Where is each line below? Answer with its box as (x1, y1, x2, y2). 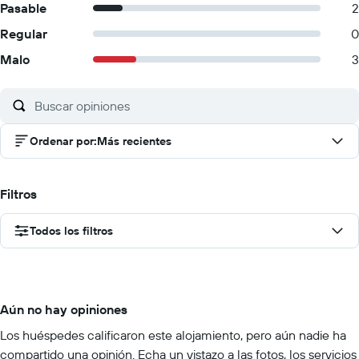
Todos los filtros (30, 224, 113, 238)
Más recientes (97, 134, 171, 148)
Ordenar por (30, 134, 94, 148)
